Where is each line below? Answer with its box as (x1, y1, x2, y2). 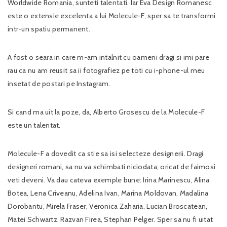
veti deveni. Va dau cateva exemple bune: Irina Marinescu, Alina (8, 175, 210, 184)
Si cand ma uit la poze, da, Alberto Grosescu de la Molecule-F (8, 107, 205, 117)
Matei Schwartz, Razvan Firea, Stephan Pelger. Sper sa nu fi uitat (8, 214, 213, 224)
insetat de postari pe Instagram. (8, 79, 110, 88)
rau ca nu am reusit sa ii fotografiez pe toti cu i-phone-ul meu (8, 65, 205, 75)
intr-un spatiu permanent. (8, 24, 90, 33)
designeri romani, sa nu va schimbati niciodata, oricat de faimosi (8, 162, 216, 171)
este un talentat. (8, 120, 61, 130)
